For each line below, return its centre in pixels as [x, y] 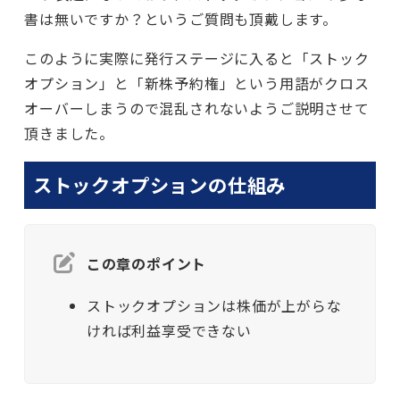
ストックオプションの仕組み [159, 185]
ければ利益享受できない [169, 331]
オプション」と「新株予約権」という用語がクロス [197, 83]
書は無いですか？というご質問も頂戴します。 [181, 18]
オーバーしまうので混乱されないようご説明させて [197, 108]
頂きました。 [69, 133]
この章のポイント [146, 264]
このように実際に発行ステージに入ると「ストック [197, 58]
